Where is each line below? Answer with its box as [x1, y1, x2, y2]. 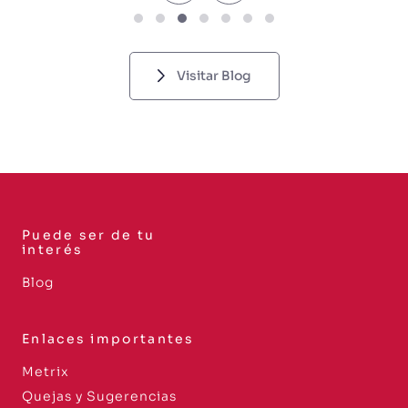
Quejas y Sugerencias [22, 388, 177, 404]
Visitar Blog [176, 67, 251, 84]
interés [22, 241, 84, 258]
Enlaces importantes [22, 331, 195, 347]
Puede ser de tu [22, 227, 156, 243]
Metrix [22, 363, 69, 380]
